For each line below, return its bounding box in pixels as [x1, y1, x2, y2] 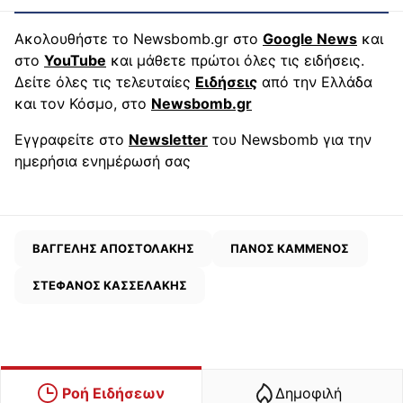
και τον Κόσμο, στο [14, 94, 151, 112]
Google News [263, 29, 357, 48]
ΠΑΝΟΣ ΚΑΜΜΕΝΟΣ [230, 240, 350, 255]
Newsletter [129, 130, 208, 148]
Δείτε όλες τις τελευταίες [14, 72, 195, 91]
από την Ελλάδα [257, 72, 372, 91]
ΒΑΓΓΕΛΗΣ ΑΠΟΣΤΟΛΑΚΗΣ [32, 240, 195, 255]
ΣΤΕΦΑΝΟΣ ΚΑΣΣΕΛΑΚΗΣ [32, 277, 188, 292]
